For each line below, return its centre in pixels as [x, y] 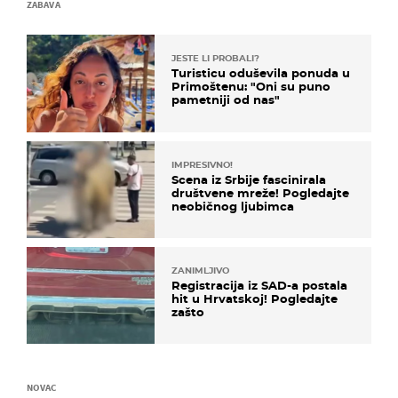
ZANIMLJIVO [200, 270]
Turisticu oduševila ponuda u [261, 73]
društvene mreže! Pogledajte [260, 192]
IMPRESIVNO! [202, 164]
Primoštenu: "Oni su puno [251, 87]
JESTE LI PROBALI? [215, 59]
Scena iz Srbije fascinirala [249, 179]
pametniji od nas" [226, 100]
